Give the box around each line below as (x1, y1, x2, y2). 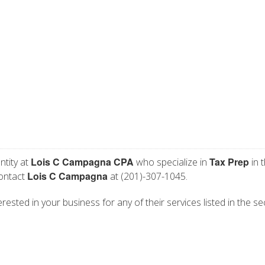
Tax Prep (209, 155, 249, 169)
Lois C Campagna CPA (31, 155, 134, 169)
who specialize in (134, 156, 209, 169)
